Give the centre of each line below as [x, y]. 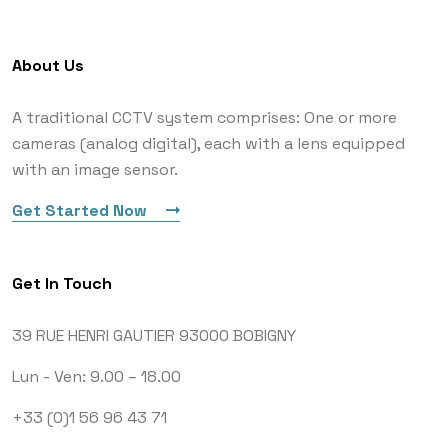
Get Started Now [81, 211]
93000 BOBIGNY [237, 336]
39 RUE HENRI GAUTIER [95, 336]
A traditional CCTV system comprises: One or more [204, 118]
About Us [48, 66]
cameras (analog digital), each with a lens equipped [208, 144]
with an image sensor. [95, 170]
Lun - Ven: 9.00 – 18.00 [96, 377]
